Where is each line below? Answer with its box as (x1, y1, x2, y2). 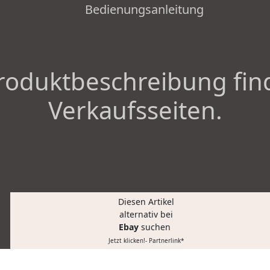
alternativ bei (119, 209, 173, 221)
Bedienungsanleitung (85, 1, 204, 18)
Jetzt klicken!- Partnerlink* (108, 237, 184, 245)
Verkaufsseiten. (48, 93, 222, 127)
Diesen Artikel (118, 196, 174, 208)
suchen (141, 221, 173, 233)
